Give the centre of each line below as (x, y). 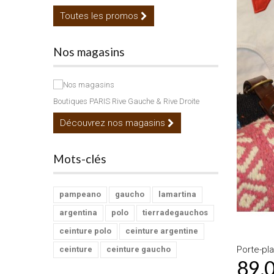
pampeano (80, 194)
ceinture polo (85, 231)
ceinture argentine (162, 231)
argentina (78, 213)
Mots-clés (80, 159)
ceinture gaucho (139, 250)
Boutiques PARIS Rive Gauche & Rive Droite (126, 102)
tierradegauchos (175, 213)
